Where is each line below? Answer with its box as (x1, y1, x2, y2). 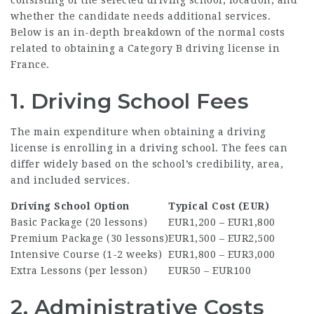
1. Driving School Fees (11, 88, 249, 114)
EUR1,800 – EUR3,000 (168, 248, 275, 260)
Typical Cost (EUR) (168, 200, 269, 212)
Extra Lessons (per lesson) (11, 264, 147, 276)
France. (11, 58, 50, 70)
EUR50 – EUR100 (168, 264, 251, 276)
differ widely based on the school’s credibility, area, (11, 158, 283, 170)
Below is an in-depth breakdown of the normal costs (11, 26, 285, 38)
